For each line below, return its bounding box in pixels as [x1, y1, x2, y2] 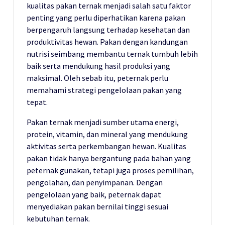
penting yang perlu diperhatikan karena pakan [27, 13, 185, 23]
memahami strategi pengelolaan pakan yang [27, 85, 182, 95]
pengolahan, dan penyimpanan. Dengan [27, 177, 163, 188]
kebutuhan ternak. [27, 213, 90, 224]
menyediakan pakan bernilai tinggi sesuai [27, 201, 168, 212]
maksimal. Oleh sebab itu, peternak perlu [27, 73, 168, 83]
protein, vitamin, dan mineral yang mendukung [27, 129, 188, 140]
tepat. [27, 97, 48, 107]
